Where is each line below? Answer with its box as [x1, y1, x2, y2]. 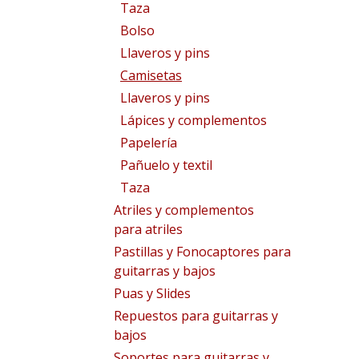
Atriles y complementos [114, 201, 254, 219]
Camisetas [120, 67, 182, 84]
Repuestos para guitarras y [114, 307, 278, 325]
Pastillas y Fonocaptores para [114, 243, 291, 260]
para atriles [114, 220, 183, 238]
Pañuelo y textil [120, 156, 212, 174]
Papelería [120, 134, 177, 151]
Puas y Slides [114, 284, 191, 302]
